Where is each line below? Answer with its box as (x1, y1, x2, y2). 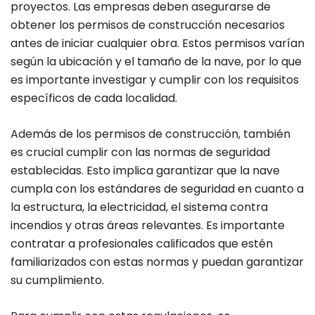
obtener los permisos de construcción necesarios (11, 17, 285, 34)
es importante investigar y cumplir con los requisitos (11, 72, 299, 89)
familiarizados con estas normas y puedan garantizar (11, 254, 304, 271)
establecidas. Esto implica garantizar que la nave (11, 162, 280, 179)
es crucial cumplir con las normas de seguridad (11, 144, 270, 161)
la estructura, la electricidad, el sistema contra (11, 199, 268, 216)
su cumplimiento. (11, 272, 104, 289)
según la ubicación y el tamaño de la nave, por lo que (11, 53, 302, 70)
